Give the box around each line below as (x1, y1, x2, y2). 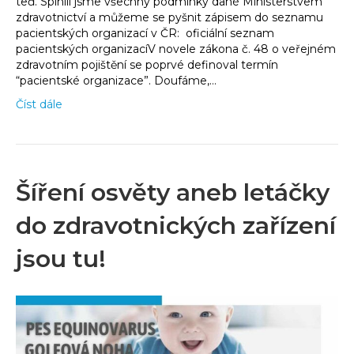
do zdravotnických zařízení (16, 211, 336, 241)
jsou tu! (16, 244, 106, 274)
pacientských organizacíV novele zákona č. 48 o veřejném (16, 42, 336, 57)
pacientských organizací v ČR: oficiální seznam (16, 26, 274, 41)
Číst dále (16, 97, 62, 112)
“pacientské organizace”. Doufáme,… (16, 73, 217, 88)
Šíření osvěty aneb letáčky (16, 178, 330, 208)
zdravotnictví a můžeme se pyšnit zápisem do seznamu (16, 10, 323, 25)
